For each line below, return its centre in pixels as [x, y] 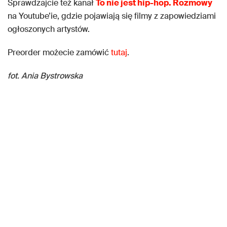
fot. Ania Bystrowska [45, 76]
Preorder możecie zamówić [59, 52]
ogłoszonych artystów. [49, 29]
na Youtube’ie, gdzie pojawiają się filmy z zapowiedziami [112, 16]
